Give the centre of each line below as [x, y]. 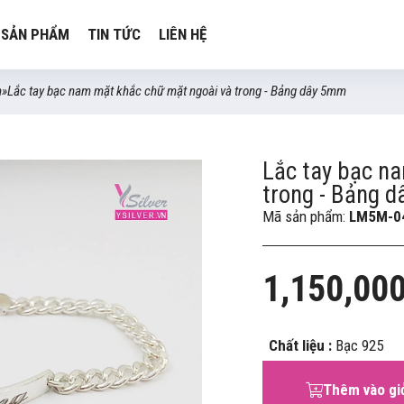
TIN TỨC [114, 34]
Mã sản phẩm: [306, 216]
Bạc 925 [360, 345]
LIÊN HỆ [182, 34]
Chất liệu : [301, 345]
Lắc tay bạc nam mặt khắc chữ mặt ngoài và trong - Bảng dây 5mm [176, 92]
